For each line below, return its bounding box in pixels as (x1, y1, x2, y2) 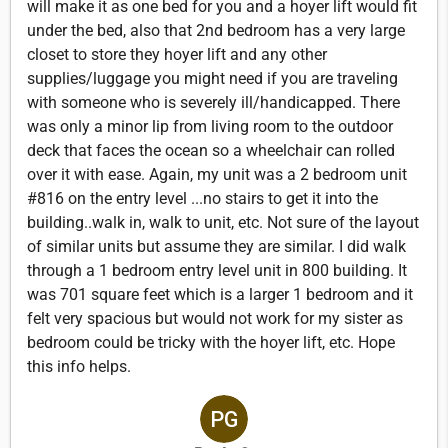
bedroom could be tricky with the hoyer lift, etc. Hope (27, 332, 395, 352)
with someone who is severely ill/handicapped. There (27, 92, 400, 112)
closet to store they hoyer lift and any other (27, 44, 327, 64)
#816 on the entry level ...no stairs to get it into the (27, 188, 378, 208)
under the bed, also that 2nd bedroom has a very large (27, 20, 405, 40)
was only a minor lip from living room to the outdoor (27, 116, 393, 136)
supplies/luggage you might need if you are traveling (27, 68, 398, 88)
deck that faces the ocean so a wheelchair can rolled (27, 140, 395, 160)
